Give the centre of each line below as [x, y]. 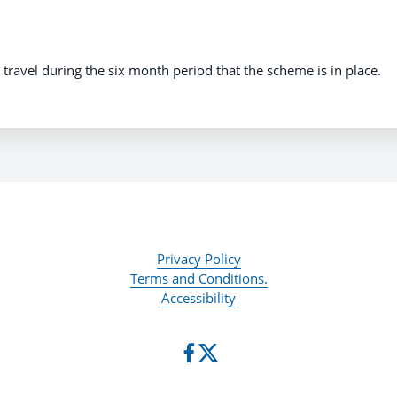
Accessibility [198, 298]
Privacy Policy [198, 259]
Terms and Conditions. [198, 279]
